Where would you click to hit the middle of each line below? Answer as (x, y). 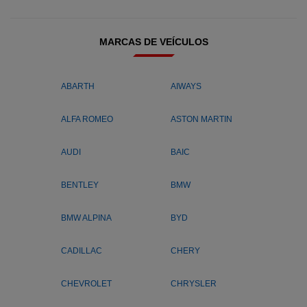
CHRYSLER (194, 284)
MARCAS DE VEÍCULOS (153, 42)
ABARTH (78, 86)
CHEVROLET (86, 284)
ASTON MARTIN (201, 119)
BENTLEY (80, 185)
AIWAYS (186, 86)
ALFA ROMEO (87, 119)
